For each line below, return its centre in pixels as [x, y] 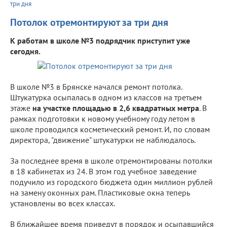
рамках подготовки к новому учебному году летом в [103, 118]
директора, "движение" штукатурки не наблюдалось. [103, 140]
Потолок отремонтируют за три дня [89, 22]
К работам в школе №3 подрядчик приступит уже [100, 40]
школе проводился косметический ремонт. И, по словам [110, 129]
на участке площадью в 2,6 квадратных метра [116, 108]
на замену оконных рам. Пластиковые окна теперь [100, 192]
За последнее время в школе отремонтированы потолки [111, 160]
